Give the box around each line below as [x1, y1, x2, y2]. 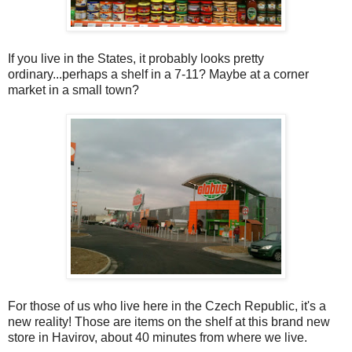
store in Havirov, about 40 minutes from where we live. [8, 331, 307, 345]
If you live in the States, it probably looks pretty [8, 52, 264, 66]
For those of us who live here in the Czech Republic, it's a [8, 299, 326, 313]
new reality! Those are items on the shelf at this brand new [8, 315, 330, 329]
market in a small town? [8, 83, 139, 97]
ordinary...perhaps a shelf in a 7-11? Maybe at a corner [8, 68, 309, 82]
